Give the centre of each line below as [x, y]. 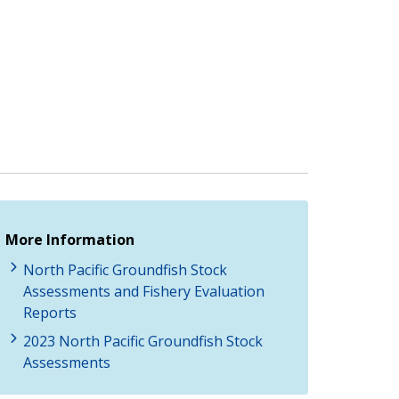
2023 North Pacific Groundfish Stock [143, 341]
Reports [50, 312]
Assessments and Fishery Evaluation [144, 291]
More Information [70, 239]
